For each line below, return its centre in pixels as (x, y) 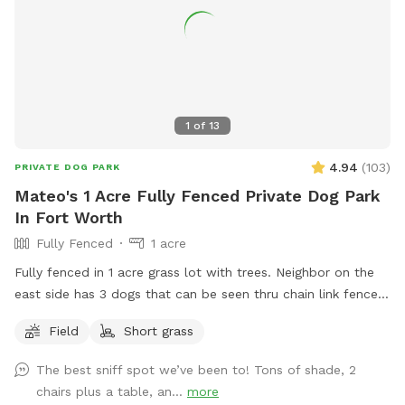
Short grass (159, 330)
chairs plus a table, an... (112, 391)
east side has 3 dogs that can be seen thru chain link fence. (198, 293)
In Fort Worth (69, 217)
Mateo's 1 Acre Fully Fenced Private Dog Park (198, 195)
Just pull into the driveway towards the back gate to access (201, 315)
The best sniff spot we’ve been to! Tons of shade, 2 (196, 369)
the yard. (42, 337)
